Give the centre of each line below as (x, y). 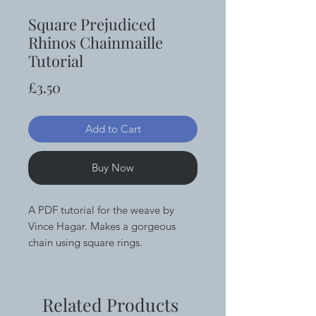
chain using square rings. (87, 242)
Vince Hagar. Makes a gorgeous (102, 226)
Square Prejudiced (92, 24)
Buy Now (113, 167)
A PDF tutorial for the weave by (101, 209)
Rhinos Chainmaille (96, 42)
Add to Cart (113, 128)
